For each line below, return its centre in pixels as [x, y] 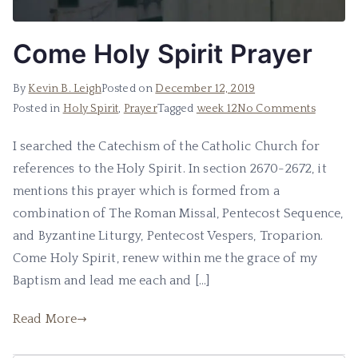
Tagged [177, 109]
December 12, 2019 [205, 89]
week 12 [217, 109]
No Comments [276, 109]
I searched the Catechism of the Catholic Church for [167, 147]
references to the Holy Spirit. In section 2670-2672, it [170, 169]
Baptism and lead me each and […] [111, 281]
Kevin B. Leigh [65, 89]
